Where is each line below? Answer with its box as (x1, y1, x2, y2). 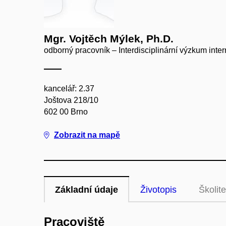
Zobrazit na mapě (54, 131, 120, 139)
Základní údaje (55, 185, 118, 195)
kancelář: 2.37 (44, 84, 94, 93)
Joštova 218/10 (44, 96, 98, 104)
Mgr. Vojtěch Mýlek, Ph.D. (44, 33, 174, 44)
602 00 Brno (44, 107, 88, 116)
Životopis (140, 185, 177, 195)
